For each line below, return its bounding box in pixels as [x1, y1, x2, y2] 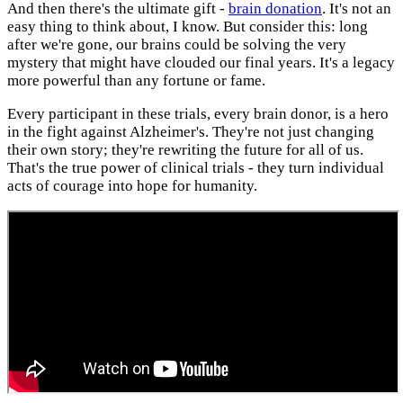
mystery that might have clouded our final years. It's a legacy [7, 53, 395, 71]
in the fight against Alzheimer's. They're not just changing [7, 122, 374, 140]
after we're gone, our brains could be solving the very [7, 35, 346, 53]
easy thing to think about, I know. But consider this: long [7, 17, 368, 35]
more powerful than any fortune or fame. [7, 71, 265, 89]
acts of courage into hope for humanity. [7, 176, 257, 194]
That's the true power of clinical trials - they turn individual [7, 158, 384, 176]
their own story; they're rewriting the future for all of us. [7, 140, 363, 158]
